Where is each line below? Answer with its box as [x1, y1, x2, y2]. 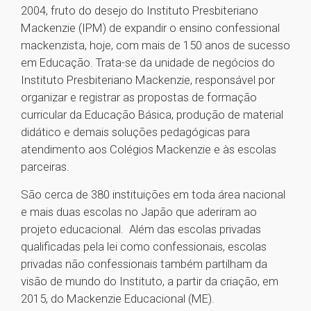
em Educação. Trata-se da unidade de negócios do [21, 56, 275, 70]
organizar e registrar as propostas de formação [21, 90, 257, 105]
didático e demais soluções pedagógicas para [21, 125, 250, 140]
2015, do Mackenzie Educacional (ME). [21, 292, 215, 306]
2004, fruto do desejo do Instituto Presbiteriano [21, 3, 258, 18]
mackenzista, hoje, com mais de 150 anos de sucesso [21, 38, 290, 53]
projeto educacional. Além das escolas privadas [21, 222, 261, 237]
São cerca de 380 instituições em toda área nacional [21, 187, 285, 202]
